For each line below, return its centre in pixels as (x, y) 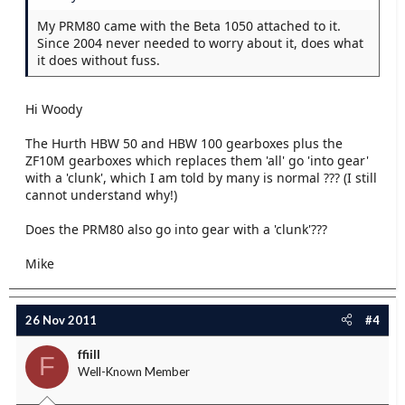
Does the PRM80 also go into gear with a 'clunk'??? (176, 229)
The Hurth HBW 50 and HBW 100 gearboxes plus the (184, 143)
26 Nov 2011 (61, 320)
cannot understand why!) (101, 194)
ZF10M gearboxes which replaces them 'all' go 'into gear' (197, 160)
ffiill (89, 353)
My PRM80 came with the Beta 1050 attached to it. (189, 25)
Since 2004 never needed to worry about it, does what (200, 42)
